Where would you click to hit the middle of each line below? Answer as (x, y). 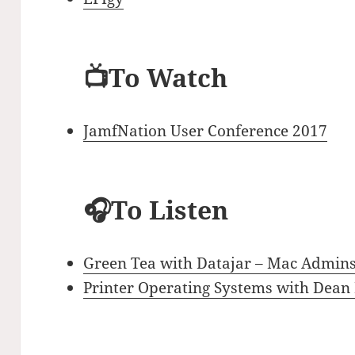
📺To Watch (156, 78)
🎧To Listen (156, 210)
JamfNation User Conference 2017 (206, 131)
